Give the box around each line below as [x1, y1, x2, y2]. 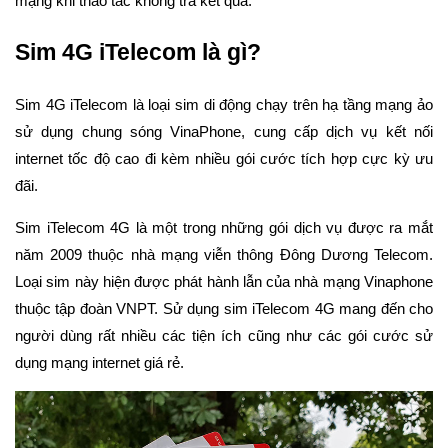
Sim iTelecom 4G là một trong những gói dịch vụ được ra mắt [15, 219, 433, 237]
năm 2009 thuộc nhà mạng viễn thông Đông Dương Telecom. [15, 246, 433, 264]
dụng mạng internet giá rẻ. [15, 354, 184, 372]
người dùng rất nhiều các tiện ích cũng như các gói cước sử [15, 327, 433, 345]
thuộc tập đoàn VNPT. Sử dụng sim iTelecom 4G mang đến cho [15, 300, 433, 318]
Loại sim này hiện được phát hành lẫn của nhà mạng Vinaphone [15, 273, 433, 291]
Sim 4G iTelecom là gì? [15, 39, 261, 65]
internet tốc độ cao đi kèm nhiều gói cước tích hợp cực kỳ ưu [15, 150, 433, 168]
